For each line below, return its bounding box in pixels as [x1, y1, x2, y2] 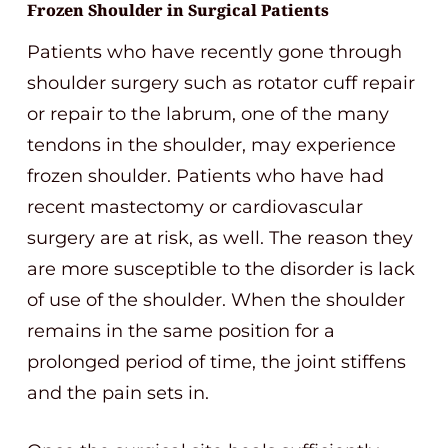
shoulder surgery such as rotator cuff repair [27, 72, 415, 94]
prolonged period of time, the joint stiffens [27, 351, 406, 373]
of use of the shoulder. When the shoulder [27, 289, 405, 311]
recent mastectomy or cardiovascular [27, 196, 363, 218]
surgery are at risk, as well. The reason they [27, 227, 413, 249]
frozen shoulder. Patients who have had [27, 165, 384, 187]
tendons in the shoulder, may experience [27, 134, 396, 156]
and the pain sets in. [27, 382, 209, 404]
